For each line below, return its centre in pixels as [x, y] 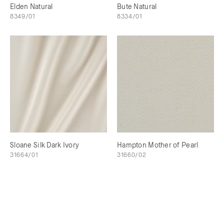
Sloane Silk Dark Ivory [45, 145]
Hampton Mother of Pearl [158, 145]
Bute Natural [137, 6]
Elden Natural [31, 6]
